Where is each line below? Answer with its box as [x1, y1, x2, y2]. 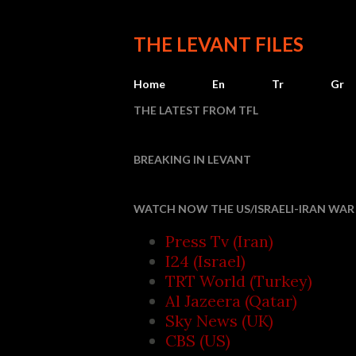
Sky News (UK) [165, 311, 273, 331]
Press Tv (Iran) [165, 231, 273, 251]
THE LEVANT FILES [133, 33, 304, 56]
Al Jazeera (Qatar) [165, 291, 297, 311]
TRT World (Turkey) [165, 271, 312, 291]
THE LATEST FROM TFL [133, 103, 258, 117]
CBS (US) [165, 331, 230, 350]
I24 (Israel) [165, 251, 246, 271]
